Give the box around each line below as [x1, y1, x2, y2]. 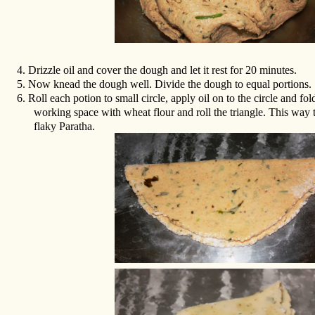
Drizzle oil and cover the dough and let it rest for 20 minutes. [28, 63, 297, 76]
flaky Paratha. [34, 120, 96, 132]
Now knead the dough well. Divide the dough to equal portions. [28, 77, 312, 90]
